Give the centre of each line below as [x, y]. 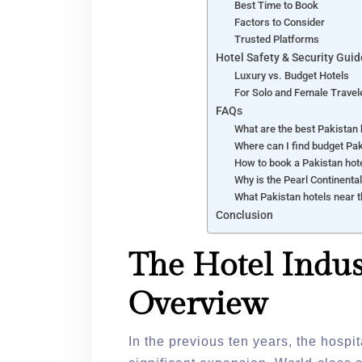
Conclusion [244, 216]
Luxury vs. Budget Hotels [291, 76]
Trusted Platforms [276, 40]
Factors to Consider [279, 23]
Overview [198, 305]
